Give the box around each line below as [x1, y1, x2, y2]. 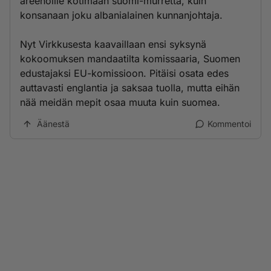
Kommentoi [207, 119, 251, 129]
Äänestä [37, 119, 70, 129]
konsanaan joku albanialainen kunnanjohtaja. [20, 9, 223, 21]
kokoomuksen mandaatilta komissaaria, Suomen [20, 53, 240, 65]
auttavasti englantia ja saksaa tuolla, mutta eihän [20, 82, 240, 94]
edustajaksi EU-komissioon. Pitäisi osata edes [20, 67, 229, 79]
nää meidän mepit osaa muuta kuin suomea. [20, 96, 220, 108]
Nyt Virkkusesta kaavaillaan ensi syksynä [20, 38, 206, 50]
